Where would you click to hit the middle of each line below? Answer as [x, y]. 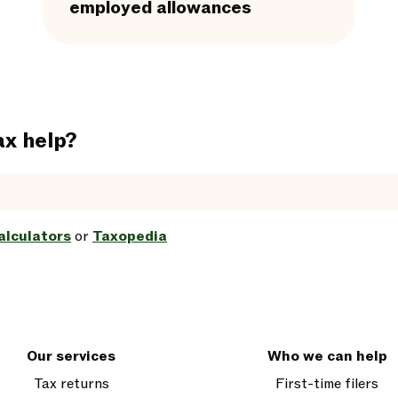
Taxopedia [130, 236]
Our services [71, 356]
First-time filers [327, 384]
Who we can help [327, 356]
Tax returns [71, 384]
